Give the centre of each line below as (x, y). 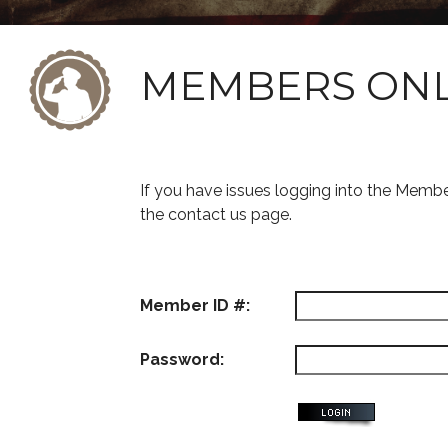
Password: (182, 359)
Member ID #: (195, 305)
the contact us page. (216, 214)
